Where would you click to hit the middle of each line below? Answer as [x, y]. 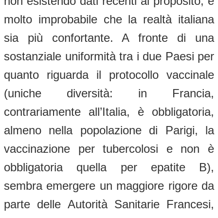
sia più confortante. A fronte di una [109, 37]
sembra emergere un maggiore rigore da [109, 185]
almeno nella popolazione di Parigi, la [109, 130]
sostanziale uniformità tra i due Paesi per [109, 56]
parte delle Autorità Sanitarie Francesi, [109, 204]
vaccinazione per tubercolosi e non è [109, 148]
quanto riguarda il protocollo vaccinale [109, 74]
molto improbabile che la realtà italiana [109, 19]
